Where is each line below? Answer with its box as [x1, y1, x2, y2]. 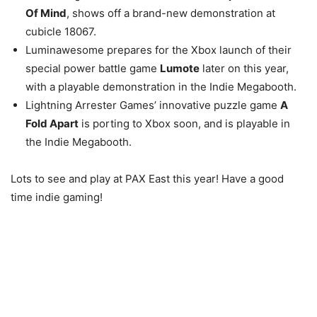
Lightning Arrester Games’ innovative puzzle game [25, 98, 280, 112]
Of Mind [25, 6, 67, 20]
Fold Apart [25, 117, 79, 130]
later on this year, [200, 62, 289, 75]
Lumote [160, 62, 200, 75]
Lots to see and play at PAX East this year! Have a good [11, 172, 284, 185]
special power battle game [25, 62, 160, 75]
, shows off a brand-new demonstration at [67, 6, 275, 20]
